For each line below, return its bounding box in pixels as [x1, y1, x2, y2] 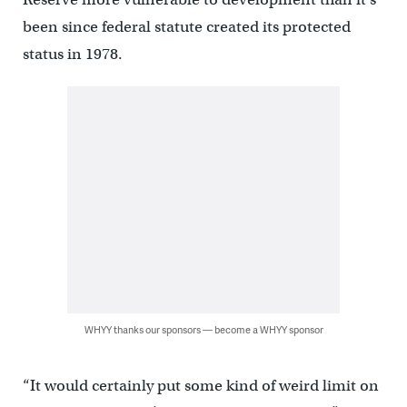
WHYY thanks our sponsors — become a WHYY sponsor [84, 323, 323, 337]
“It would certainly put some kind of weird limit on [22, 376, 379, 396]
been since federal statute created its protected [22, 17, 351, 37]
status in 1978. [22, 45, 123, 65]
